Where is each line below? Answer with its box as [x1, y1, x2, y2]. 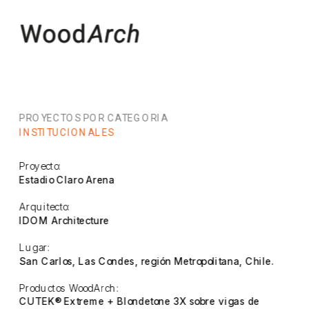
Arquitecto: [19, 201, 71, 212]
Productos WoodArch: [19, 281, 120, 294]
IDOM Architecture [19, 214, 110, 226]
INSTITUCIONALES [19, 127, 114, 139]
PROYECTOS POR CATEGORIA [19, 112, 169, 124]
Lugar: [19, 241, 51, 253]
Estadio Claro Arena [19, 174, 115, 186]
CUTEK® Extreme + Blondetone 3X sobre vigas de [19, 295, 260, 308]
